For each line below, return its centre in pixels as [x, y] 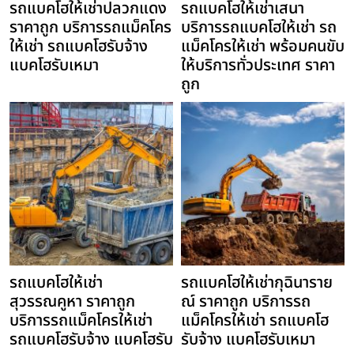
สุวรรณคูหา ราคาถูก [72, 302]
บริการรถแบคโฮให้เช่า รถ [259, 28]
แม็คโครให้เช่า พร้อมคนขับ [263, 47]
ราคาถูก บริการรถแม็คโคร [90, 28]
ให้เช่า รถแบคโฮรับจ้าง [79, 47]
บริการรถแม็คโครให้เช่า [81, 321]
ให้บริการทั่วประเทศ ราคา [258, 66]
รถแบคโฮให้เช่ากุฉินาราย [257, 283]
